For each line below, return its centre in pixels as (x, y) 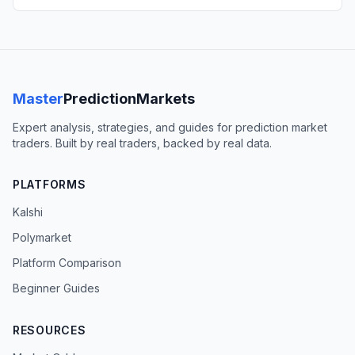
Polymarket (42, 238)
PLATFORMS (50, 185)
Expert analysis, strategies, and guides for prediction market (170, 128)
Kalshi (28, 212)
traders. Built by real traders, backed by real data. (142, 143)
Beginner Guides (56, 288)
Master (38, 99)
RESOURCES (50, 330)
